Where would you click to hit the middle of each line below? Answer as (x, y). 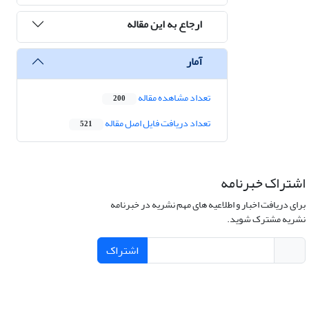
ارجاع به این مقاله (165, 24)
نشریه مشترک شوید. (266, 219)
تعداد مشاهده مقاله (173, 98)
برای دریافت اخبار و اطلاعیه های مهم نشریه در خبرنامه (208, 205)
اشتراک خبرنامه (263, 183)
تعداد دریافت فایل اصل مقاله (157, 123)
